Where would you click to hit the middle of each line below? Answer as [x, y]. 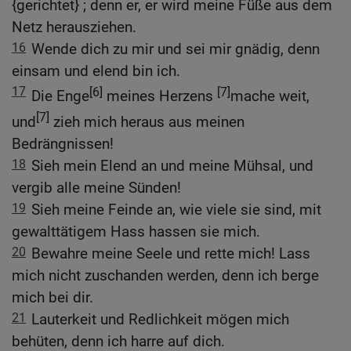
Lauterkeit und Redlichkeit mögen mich [160, 319]
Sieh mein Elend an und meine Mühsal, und [172, 165]
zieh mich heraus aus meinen [147, 121]
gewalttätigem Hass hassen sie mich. [136, 231]
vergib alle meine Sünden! [96, 187]
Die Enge [60, 96]
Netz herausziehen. [74, 27]
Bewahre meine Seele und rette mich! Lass [171, 253]
